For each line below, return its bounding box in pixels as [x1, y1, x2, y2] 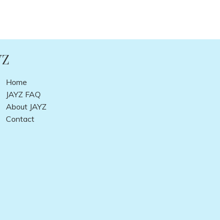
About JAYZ [5, 102, 47, 112]
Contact [5, 114, 34, 124]
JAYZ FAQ [5, 89, 41, 100]
